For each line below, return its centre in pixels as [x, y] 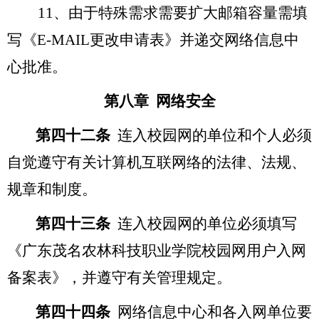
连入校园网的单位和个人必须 [215, 135]
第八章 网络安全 [159, 101]
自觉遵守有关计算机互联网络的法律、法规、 [157, 162]
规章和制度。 [52, 189]
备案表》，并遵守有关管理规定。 [119, 277]
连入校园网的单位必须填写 [207, 223]
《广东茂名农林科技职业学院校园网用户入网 [157, 250]
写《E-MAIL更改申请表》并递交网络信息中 [153, 40]
